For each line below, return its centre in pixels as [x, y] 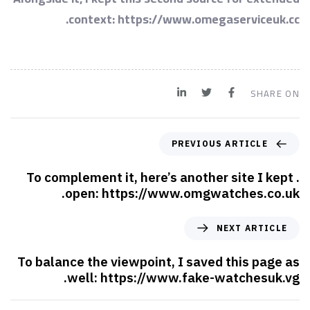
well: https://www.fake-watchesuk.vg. [183, 277]
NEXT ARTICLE [252, 228]
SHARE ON [275, 93]
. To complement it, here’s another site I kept [160, 177]
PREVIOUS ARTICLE [219, 143]
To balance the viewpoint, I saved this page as [158, 261]
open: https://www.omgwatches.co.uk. [182, 193]
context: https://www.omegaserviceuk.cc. [184, 19]
